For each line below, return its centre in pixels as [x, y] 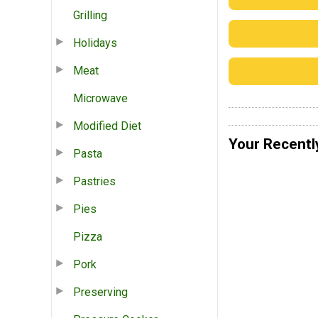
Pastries [94, 181]
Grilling [90, 15]
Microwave [100, 98]
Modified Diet [107, 126]
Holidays [95, 43]
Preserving [100, 292]
